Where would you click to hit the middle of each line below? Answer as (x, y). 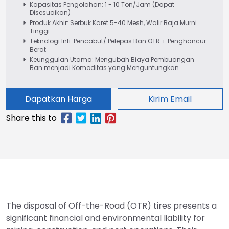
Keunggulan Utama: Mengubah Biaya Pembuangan (112, 59)
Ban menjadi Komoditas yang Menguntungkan (104, 67)
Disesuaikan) (50, 12)
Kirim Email (170, 99)
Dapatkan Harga (59, 99)
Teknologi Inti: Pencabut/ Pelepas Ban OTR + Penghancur (118, 41)
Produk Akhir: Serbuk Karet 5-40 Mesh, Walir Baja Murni (113, 22)
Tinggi (40, 31)
